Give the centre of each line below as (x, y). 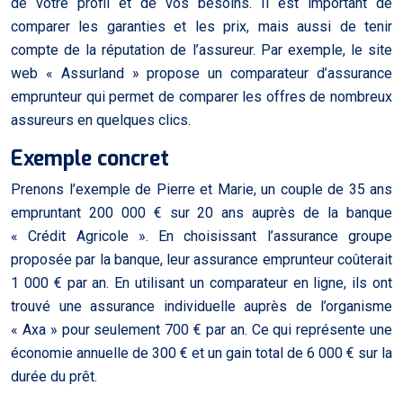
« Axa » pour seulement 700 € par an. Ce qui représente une (201, 329)
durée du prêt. (54, 376)
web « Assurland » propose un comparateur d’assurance (201, 73)
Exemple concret (90, 158)
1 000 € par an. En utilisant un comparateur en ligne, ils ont (201, 282)
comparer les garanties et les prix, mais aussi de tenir (201, 26)
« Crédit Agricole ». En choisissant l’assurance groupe (201, 236)
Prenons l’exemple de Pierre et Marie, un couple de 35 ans (201, 189)
